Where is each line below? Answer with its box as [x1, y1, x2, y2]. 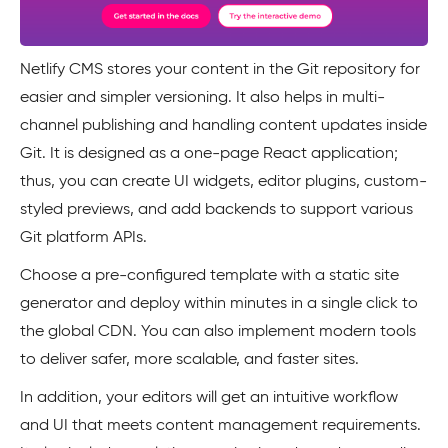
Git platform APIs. [20, 230, 147, 247]
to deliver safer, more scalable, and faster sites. [20, 352, 359, 369]
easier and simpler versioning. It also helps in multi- [20, 90, 385, 107]
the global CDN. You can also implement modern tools [20, 324, 416, 341]
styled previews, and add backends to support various [20, 202, 413, 219]
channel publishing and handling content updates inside [20, 118, 427, 135]
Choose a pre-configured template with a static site [20, 268, 399, 285]
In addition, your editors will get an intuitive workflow [20, 390, 398, 407]
